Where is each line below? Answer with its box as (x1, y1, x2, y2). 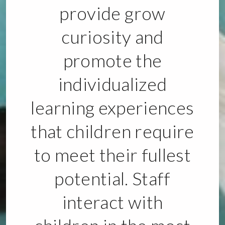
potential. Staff (54, 167, 171, 190)
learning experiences (31, 96, 194, 119)
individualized (58, 73, 167, 95)
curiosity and (61, 26, 164, 48)
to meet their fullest (34, 144, 191, 166)
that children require (31, 120, 194, 143)
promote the (63, 49, 162, 72)
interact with (62, 191, 163, 213)
